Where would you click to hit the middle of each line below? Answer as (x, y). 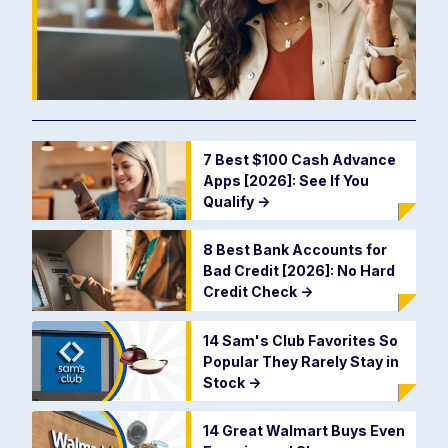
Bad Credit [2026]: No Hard (298, 271)
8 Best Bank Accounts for (294, 250)
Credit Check (251, 292)
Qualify (229, 202)
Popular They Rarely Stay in (300, 361)
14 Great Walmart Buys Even (303, 430)
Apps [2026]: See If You (285, 181)
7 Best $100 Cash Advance (299, 160)
